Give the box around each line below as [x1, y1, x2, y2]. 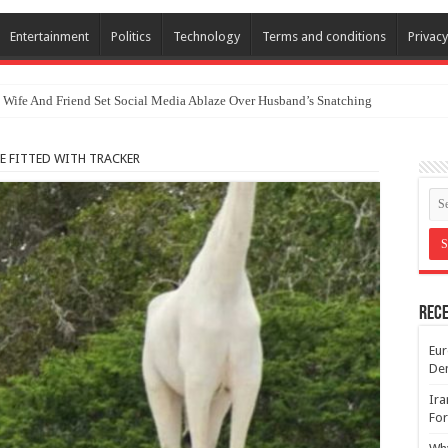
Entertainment [10, 29, 89, 44]
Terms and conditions [262, 29, 386, 44]
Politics [111, 29, 151, 44]
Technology [173, 29, 240, 44]
